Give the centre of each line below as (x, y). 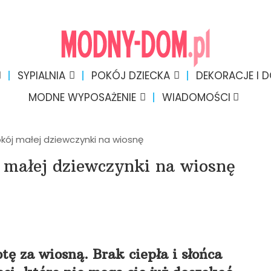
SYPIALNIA (41, 76)
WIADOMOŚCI (196, 97)
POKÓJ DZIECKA (130, 76)
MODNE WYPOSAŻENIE (82, 97)
